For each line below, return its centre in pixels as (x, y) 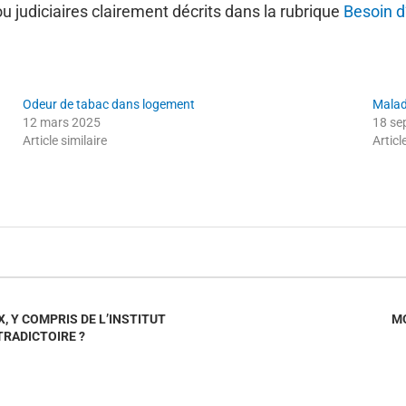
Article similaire (65, 140)
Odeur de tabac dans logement (109, 104)
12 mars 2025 (62, 122)
